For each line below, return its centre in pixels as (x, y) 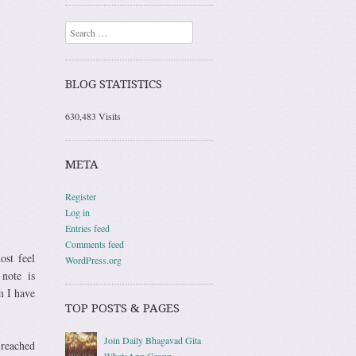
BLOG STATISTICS (114, 84)
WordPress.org (93, 259)
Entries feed (87, 228)
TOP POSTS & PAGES (122, 308)
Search (78, 29)
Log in (77, 212)
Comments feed (95, 244)
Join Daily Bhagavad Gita (153, 340)
